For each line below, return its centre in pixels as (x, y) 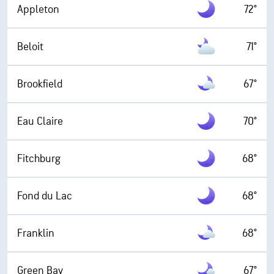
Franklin (36, 233)
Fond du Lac (45, 196)
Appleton (38, 9)
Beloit (30, 46)
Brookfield (40, 84)
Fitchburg (39, 158)
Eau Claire (40, 121)
